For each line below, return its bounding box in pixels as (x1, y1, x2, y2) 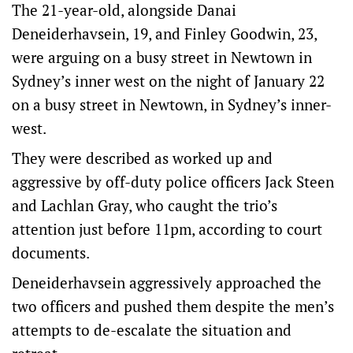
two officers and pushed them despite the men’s (12, 296, 334, 317)
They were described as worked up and (12, 148, 273, 169)
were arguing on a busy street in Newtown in (12, 47, 312, 68)
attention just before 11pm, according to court (12, 219, 322, 240)
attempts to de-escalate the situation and (12, 320, 292, 340)
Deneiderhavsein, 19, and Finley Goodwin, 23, (12, 24, 317, 44)
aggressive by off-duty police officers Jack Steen (12, 172, 334, 192)
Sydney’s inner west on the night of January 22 (12, 71, 325, 91)
